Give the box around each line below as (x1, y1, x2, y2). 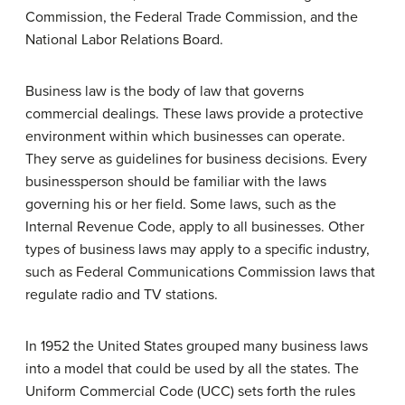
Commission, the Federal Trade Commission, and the (25, 7, 358, 26)
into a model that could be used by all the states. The (25, 359, 359, 378)
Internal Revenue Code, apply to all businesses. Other (25, 217, 364, 236)
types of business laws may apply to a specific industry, (25, 240, 370, 259)
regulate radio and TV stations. (25, 285, 218, 304)
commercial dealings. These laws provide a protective (25, 104, 363, 123)
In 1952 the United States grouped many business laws (25, 336, 368, 355)
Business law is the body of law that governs (25, 81, 304, 100)
